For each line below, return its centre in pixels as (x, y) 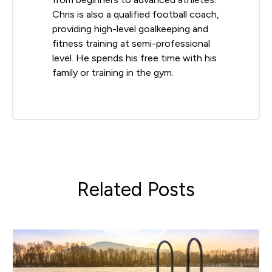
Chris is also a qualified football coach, (136, 14)
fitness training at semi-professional (131, 43)
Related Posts (136, 189)
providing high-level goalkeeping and (130, 29)
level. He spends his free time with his (134, 58)
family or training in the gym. (113, 72)
